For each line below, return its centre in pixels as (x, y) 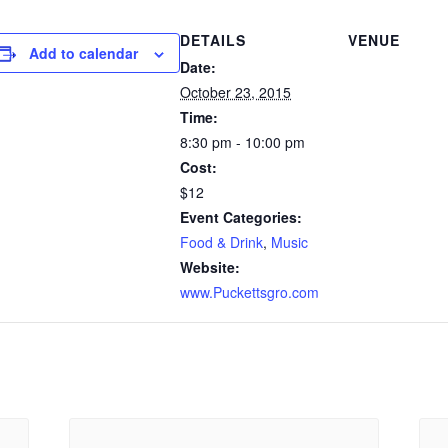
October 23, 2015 (235, 92)
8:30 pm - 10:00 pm (242, 142)
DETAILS (213, 40)
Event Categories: (241, 217)
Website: (210, 267)
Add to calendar (83, 53)
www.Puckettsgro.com (249, 292)
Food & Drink (221, 242)
